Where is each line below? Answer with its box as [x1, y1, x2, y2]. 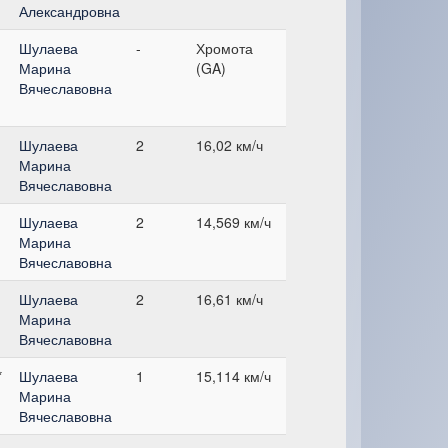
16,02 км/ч [196, 134, 263, 155]
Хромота [196, 37, 253, 58]
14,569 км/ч [196, 211, 271, 232]
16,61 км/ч [196, 288, 263, 309]
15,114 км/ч [196, 365, 271, 386]
